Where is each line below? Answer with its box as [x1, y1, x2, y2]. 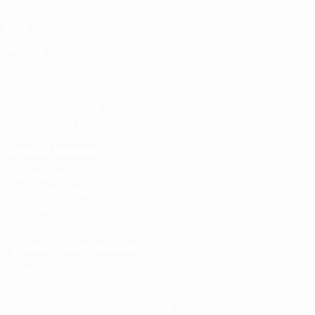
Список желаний [6, 185, 91, 198]
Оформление [6, 219, 75, 231]
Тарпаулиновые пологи [6, 84, 128, 96]
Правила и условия [6, 282, 107, 295]
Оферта [6, 265, 47, 278]
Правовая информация [6, 243, 137, 255]
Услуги [6, 44, 44, 57]
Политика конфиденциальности [6, 299, 171, 311]
